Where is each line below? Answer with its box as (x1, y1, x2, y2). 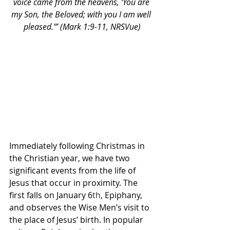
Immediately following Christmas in (9, 140, 147, 151)
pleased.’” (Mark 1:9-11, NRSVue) (24, 21, 141, 32)
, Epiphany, (101, 189, 144, 201)
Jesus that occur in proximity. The (9, 177, 140, 188)
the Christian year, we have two (9, 152, 132, 164)
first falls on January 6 (9, 189, 92, 201)
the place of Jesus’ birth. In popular (9, 214, 145, 225)
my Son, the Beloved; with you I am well (11, 9, 153, 20)
